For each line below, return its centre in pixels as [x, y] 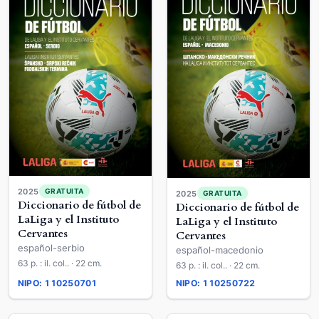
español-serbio [51, 248]
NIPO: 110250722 [216, 283]
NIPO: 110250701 [58, 283]
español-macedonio [220, 250]
